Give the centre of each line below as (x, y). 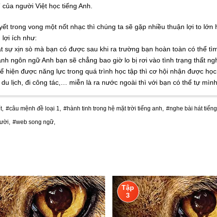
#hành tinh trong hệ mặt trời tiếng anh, (114, 109)
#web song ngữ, (34, 122)
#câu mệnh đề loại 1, (33, 109)
